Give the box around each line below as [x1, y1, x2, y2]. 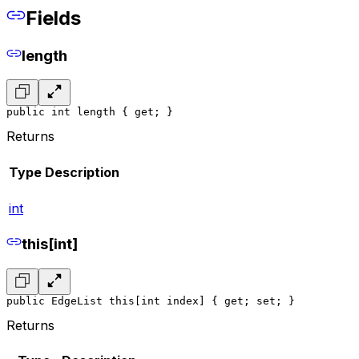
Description [45, 163, 119, 180]
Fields [26, 6, 81, 30]
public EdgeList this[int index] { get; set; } [6, 294, 295, 307]
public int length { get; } [6, 106, 173, 119]
